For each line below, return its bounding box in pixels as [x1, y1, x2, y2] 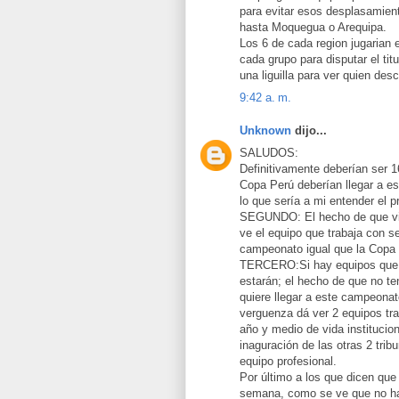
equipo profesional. [240, 354, 337, 368]
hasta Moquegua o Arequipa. [240, 20, 387, 35]
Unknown [240, 124, 291, 138]
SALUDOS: [240, 145, 298, 159]
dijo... [291, 124, 327, 138]
